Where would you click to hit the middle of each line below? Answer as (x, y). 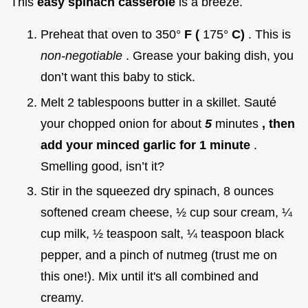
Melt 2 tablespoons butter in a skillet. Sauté (158, 102)
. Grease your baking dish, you (210, 56)
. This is (269, 35)
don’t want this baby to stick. (118, 77)
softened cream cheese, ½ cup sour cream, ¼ (166, 213)
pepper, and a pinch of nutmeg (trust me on (159, 255)
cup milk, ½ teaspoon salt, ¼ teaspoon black (162, 234)
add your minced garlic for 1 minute (147, 145)
